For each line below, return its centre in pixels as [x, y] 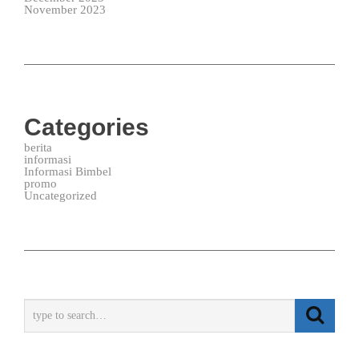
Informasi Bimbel [68, 171]
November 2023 [65, 10]
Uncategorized [61, 196]
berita [38, 147]
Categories [87, 127]
